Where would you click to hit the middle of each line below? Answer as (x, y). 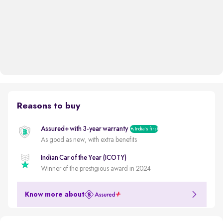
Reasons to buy (48, 106)
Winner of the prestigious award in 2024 (96, 168)
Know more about (55, 194)
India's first (146, 129)
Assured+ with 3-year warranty (84, 129)
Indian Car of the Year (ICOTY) (83, 158)
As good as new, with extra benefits (89, 140)
